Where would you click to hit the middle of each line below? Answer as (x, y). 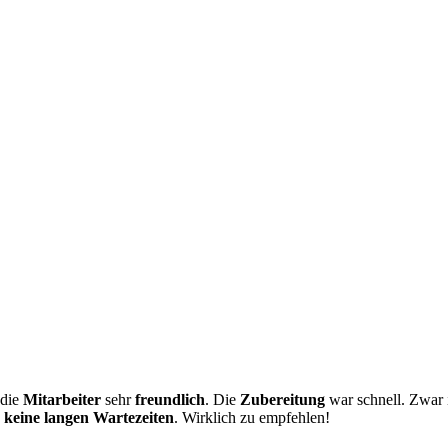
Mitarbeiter (62, 399)
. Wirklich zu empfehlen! (252, 417)
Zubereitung (282, 399)
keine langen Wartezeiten (89, 417)
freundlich (170, 399)
